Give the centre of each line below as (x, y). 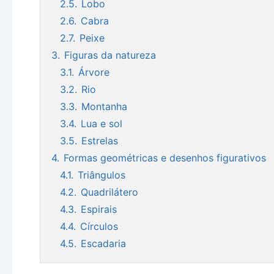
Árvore (94, 72)
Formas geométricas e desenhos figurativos (165, 157)
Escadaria (103, 243)
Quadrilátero (109, 192)
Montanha (104, 106)
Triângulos (102, 175)
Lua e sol (102, 123)
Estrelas (100, 140)
